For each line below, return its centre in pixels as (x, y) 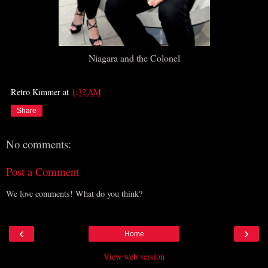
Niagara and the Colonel (134, 57)
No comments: (39, 144)
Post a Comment (42, 172)
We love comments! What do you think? (74, 193)
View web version (134, 257)
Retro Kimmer (36, 92)
